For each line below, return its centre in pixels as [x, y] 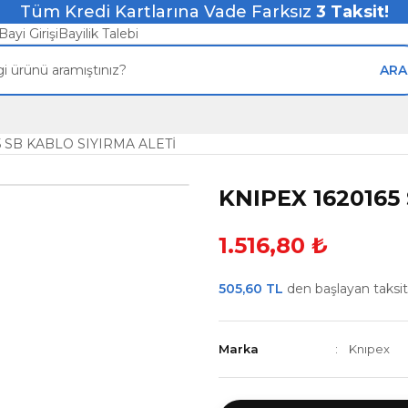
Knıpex [369, 349]
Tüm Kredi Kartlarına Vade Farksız [168, 12]
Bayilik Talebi [98, 34]
